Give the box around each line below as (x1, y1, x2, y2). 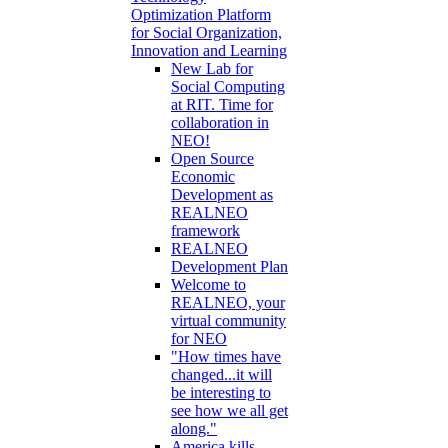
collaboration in (171, 114, 269, 132)
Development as (171, 186, 273, 204)
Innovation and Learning (131, 42, 287, 60)
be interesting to (171, 384, 271, 402)
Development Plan (171, 258, 288, 276)
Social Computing (171, 78, 285, 96)
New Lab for (171, 60, 253, 78)
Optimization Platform (131, 6, 271, 24)
